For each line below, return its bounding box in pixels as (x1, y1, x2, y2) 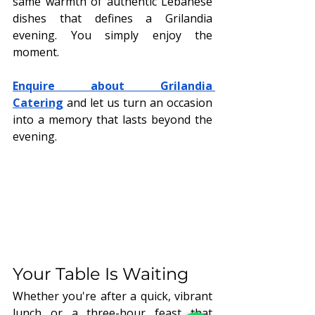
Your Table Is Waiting (13, 264, 188, 285)
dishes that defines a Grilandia (13, 10, 212, 26)
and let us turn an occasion (63, 94, 212, 110)
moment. (13, 44, 59, 60)
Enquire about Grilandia (13, 77, 212, 94)
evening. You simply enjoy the (13, 27, 212, 43)
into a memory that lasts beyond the (13, 111, 212, 127)
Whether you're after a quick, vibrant (13, 288, 212, 304)
